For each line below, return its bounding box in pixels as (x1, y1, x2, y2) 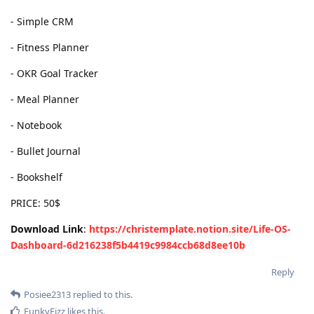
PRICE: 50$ (11, 196, 60, 210)
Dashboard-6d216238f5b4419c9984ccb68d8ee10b (11, 238, 245, 252)
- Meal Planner (11, 92, 79, 106)
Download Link (11, 221, 83, 235)
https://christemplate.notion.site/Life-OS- (89, 221, 291, 235)
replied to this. (71, 287, 132, 301)
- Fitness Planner (11, 40, 89, 54)
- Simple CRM (11, 14, 74, 28)
